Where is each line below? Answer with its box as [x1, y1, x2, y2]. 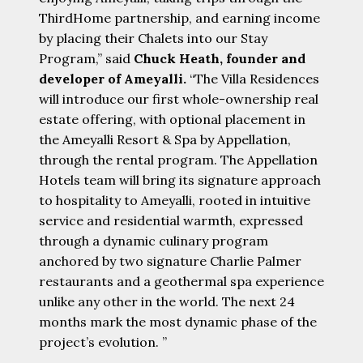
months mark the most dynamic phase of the [39, 314, 317, 331]
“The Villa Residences [186, 70, 319, 88]
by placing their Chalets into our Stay [39, 30, 267, 47]
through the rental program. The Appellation [39, 152, 318, 169]
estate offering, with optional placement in [39, 111, 305, 128]
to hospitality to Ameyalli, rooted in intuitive [39, 192, 310, 209]
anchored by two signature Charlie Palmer [39, 253, 301, 270]
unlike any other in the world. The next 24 [39, 293, 295, 310]
